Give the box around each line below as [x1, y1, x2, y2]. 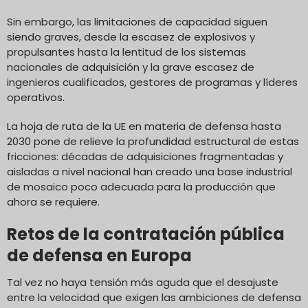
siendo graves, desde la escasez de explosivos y [7, 29, 255, 44]
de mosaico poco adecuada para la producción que [7, 179, 276, 194]
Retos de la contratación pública [7, 222, 285, 245]
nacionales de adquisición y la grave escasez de [7, 59, 254, 74]
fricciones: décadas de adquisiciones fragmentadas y [7, 148, 283, 164]
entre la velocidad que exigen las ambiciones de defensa [7, 289, 301, 305]
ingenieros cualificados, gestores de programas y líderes [7, 74, 298, 89]
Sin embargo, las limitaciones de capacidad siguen [7, 14, 267, 29]
